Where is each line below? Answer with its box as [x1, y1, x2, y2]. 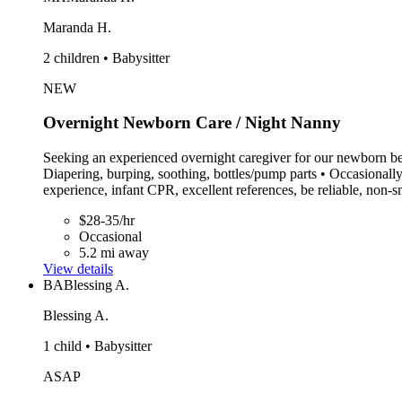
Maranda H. [43, 19, 111, 35]
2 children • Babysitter [43, 49, 170, 66]
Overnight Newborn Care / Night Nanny [43, 113, 341, 133]
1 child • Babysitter [43, 337, 152, 354]
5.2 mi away [79, 244, 149, 260]
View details [43, 260, 113, 276]
